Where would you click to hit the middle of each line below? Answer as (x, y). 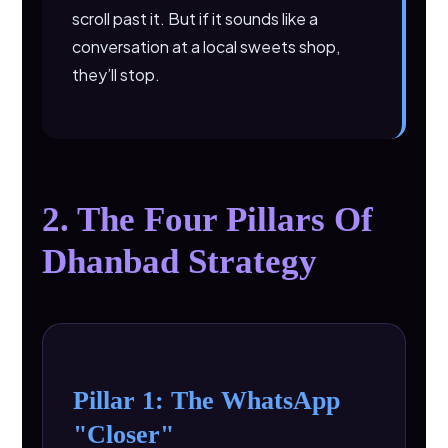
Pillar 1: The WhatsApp (207, 400)
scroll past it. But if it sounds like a (195, 18)
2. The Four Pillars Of (208, 219)
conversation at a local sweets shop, (206, 46)
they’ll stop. (116, 74)
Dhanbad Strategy (180, 261)
